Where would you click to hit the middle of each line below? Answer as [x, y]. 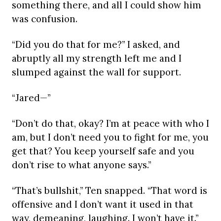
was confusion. [45, 19]
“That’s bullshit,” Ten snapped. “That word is [110, 191]
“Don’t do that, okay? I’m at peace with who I [110, 124]
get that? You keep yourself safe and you [103, 151]
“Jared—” [31, 98]
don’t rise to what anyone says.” [81, 165]
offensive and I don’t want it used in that [103, 204]
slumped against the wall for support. [96, 72]
